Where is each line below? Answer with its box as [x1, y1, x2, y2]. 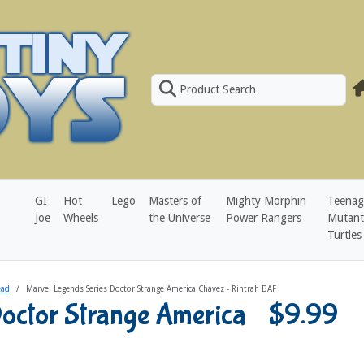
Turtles [327, 228, 362, 241]
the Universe [148, 211, 210, 224]
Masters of [148, 194, 201, 207]
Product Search [180, 82, 257, 96]
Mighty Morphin [225, 194, 306, 207]
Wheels [63, 211, 98, 224]
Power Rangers [225, 211, 301, 224]
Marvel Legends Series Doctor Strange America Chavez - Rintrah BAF [26, 284, 276, 293]
